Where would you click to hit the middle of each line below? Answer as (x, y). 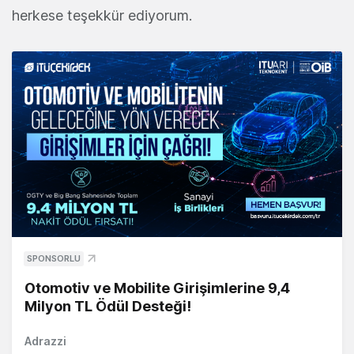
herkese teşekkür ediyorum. (102, 15)
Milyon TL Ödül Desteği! (108, 307)
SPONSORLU (54, 259)
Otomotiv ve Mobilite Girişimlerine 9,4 (157, 288)
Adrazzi (45, 341)
